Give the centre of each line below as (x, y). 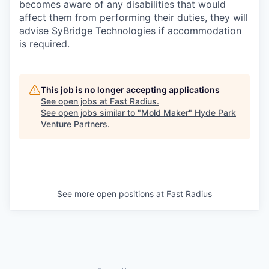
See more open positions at (112, 194)
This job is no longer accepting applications (130, 90)
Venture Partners (74, 124)
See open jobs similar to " (91, 113)
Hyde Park (215, 113)
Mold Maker (165, 113)
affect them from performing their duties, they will (134, 17)
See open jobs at (75, 101)
